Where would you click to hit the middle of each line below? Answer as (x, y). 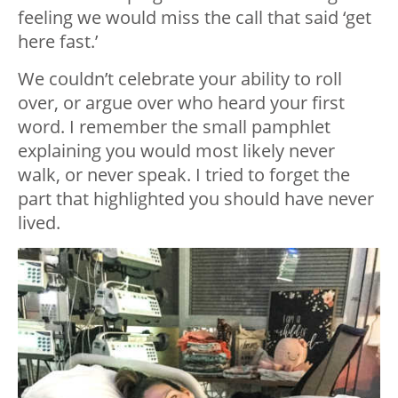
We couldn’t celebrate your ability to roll (180, 79)
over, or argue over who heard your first (181, 103)
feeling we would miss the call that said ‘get (195, 18)
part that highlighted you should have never (196, 199)
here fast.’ (58, 42)
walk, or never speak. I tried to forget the (184, 175)
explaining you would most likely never (176, 151)
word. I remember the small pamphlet (174, 127)
